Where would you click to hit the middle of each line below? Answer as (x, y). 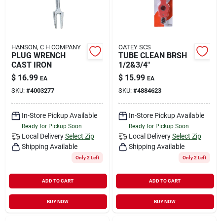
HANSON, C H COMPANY (46, 47)
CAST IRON (31, 65)
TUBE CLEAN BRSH (152, 55)
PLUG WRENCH (38, 55)
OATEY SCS (134, 47)
